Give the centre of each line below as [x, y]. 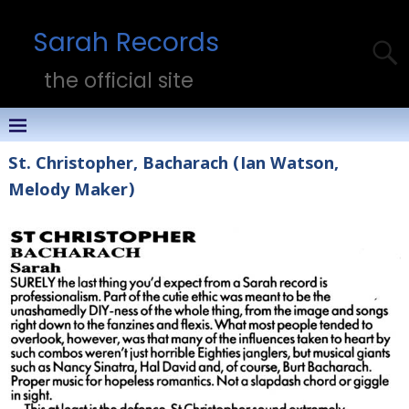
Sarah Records [126, 42]
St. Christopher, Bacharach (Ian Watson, [173, 166]
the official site [119, 81]
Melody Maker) [71, 192]
